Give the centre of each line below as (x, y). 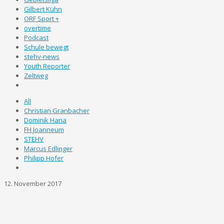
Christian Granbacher (57, 110)
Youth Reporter (47, 66)
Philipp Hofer (44, 158)
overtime (37, 28)
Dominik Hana (45, 120)
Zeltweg (36, 75)
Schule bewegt (46, 47)
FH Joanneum (44, 129)
